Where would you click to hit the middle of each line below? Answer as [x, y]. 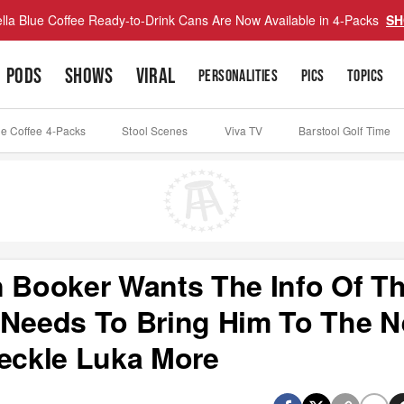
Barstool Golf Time [345, 130]
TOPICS [366, 76]
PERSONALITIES [239, 76]
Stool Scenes [155, 130]
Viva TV [243, 130]
